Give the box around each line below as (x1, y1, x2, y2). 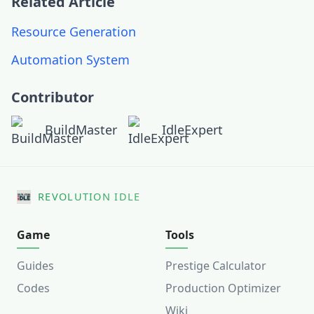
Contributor (11, 88, 94, 107)
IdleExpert (162, 121, 223, 138)
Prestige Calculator (165, 258, 266, 273)
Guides (17, 258, 54, 273)
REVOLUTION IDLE (38, 189, 141, 203)
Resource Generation (11, 23, 136, 40)
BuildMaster (45, 121, 117, 138)
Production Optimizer (165, 280, 281, 296)
